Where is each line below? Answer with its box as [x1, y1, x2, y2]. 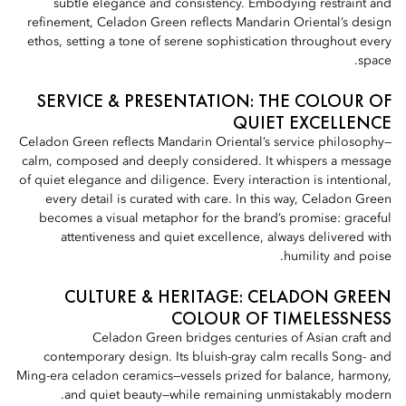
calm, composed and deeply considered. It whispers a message [22, 155, 391, 168]
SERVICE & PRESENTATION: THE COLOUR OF [37, 89, 391, 112]
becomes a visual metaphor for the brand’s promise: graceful [39, 212, 391, 225]
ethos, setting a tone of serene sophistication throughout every [27, 35, 391, 48]
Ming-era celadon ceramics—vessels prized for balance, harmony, [16, 370, 391, 382]
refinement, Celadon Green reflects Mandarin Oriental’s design [27, 16, 391, 29]
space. [358, 54, 391, 67]
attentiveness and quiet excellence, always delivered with [61, 231, 391, 244]
